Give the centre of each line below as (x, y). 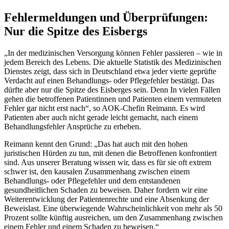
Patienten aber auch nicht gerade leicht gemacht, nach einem (101, 117)
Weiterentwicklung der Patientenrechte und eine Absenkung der (107, 199)
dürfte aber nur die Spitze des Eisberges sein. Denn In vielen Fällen (112, 89)
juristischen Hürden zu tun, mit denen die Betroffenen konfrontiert (110, 153)
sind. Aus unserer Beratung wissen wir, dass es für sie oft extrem (108, 162)
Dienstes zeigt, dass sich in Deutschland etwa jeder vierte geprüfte (110, 71)
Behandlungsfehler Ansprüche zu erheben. (73, 126)
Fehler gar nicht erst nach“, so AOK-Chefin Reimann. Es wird (105, 108)
